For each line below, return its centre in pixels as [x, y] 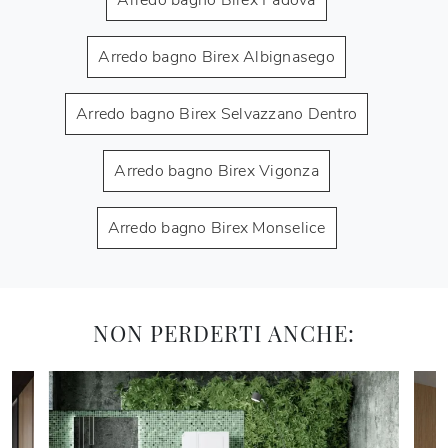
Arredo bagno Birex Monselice [216, 227]
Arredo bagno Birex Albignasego [216, 56]
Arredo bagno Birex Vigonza [216, 170]
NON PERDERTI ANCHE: [224, 332]
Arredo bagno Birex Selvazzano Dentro [216, 113]
